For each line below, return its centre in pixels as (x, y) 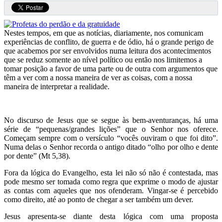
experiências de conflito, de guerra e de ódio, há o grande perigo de (109, 42)
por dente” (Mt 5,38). (37, 156)
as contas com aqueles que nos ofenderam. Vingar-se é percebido (111, 190)
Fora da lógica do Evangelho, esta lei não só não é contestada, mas (111, 172)
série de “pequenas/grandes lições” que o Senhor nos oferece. (111, 129)
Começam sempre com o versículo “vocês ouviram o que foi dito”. (111, 138)
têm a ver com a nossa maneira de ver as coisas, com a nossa (98, 77)
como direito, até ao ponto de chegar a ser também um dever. (99, 199)
